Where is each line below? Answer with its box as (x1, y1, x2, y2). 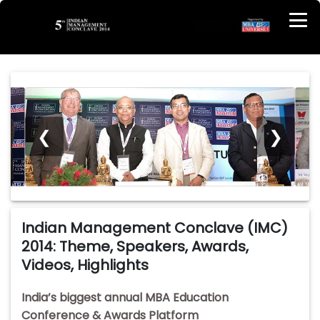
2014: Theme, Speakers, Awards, (21, 236, 249, 257)
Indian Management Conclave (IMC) (21, 218, 288, 239)
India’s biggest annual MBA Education (21, 289, 229, 306)
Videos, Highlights (21, 255, 149, 276)
